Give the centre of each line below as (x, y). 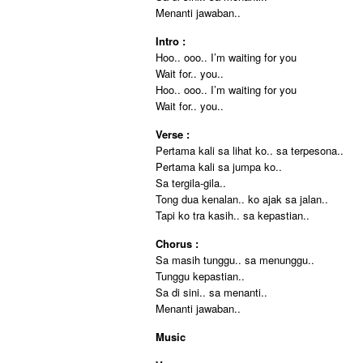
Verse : (173, 134)
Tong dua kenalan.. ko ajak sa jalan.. (242, 199)
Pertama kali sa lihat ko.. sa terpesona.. (250, 150)
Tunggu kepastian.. (200, 276)
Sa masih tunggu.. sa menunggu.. (235, 260)
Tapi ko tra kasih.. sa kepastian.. (233, 215)
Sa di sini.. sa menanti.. (211, 292)
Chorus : (177, 243)
